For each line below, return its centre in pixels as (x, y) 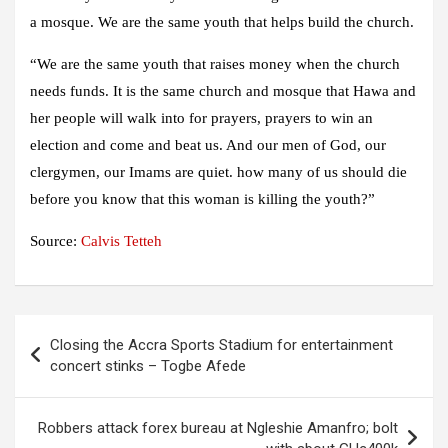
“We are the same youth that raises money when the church (215, 64)
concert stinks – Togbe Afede (148, 366)
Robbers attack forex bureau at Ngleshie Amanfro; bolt (218, 428)
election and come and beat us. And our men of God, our (208, 145)
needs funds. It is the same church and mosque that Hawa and (223, 91)
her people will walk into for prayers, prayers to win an (201, 118)
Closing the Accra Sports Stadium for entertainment (221, 345)
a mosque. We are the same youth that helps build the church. (222, 22)
